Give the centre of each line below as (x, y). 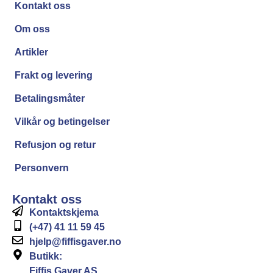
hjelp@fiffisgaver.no (75, 241)
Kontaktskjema (64, 212)
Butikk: (45, 256)
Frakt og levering (54, 75)
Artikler (31, 52)
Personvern (42, 168)
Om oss (32, 29)
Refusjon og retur (55, 144)
